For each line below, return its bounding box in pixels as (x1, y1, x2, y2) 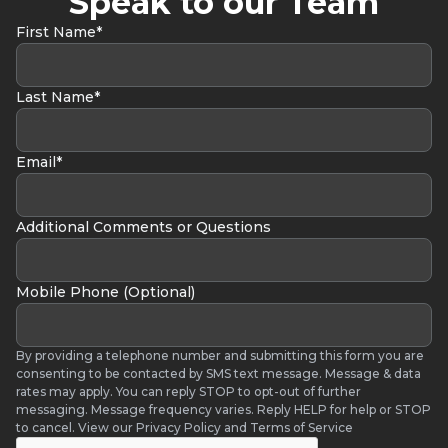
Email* (16, 153, 62, 171)
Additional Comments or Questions (16, 218, 271, 236)
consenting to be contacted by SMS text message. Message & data (16, 366, 421, 381)
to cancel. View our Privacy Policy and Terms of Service (16, 420, 353, 435)
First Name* (16, 23, 102, 41)
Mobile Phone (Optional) (16, 283, 195, 301)
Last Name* (16, 88, 100, 106)
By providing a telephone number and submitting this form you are (16, 348, 424, 363)
